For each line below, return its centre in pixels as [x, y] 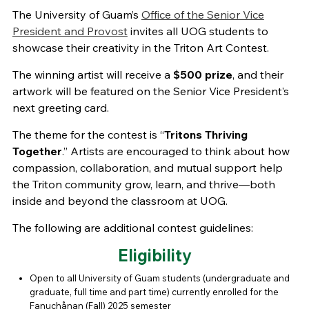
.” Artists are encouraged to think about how [176, 151]
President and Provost [70, 31]
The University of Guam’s [77, 15]
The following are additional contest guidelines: [132, 228]
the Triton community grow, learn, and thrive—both [143, 185]
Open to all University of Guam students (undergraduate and [159, 278]
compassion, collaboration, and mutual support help [147, 168]
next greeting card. [60, 108]
